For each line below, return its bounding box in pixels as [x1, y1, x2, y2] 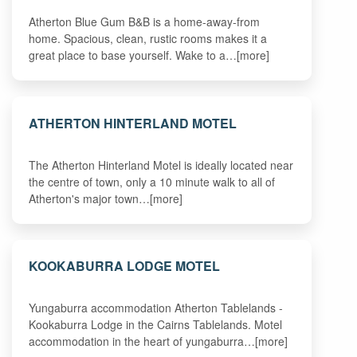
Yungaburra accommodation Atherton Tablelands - [29, 300, 284, 316]
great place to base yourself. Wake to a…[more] [29, 46, 270, 63]
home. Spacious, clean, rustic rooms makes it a [29, 29, 268, 46]
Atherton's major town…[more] [29, 190, 183, 206]
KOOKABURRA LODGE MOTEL [29, 257, 221, 276]
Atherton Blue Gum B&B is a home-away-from [29, 13, 261, 29]
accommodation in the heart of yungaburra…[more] [29, 333, 288, 350]
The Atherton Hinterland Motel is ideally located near [29, 156, 294, 173]
